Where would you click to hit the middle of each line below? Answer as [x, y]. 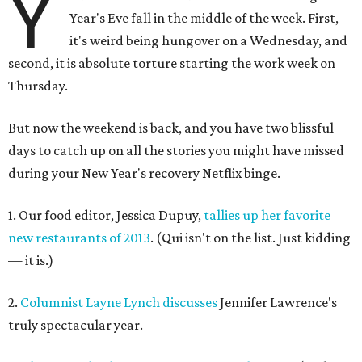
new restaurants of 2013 [79, 238]
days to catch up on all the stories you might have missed [176, 151]
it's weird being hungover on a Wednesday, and [209, 41]
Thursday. [38, 86]
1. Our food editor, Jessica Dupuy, [106, 215]
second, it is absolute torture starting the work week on [172, 63]
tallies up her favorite [267, 215]
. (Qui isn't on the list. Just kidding [250, 238]
